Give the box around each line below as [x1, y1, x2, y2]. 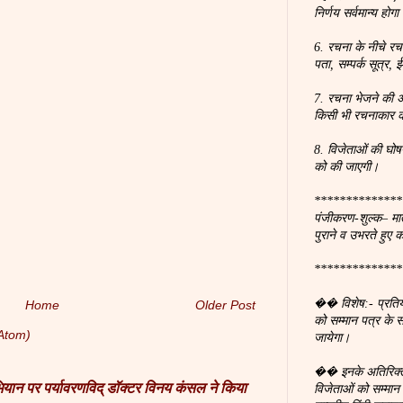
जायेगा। [314, 331, 350, 345]
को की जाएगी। [314, 160, 379, 174]
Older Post [195, 297, 255, 312]
